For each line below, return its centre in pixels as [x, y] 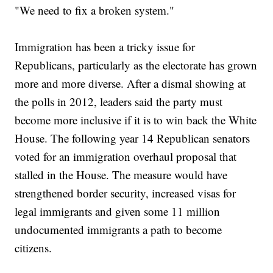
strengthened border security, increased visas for [126, 193]
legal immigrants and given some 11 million [118, 211]
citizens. [34, 248]
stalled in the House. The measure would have [121, 175]
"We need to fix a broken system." [95, 10]
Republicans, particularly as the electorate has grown [136, 65]
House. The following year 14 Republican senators [133, 138]
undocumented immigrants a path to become [119, 230]
